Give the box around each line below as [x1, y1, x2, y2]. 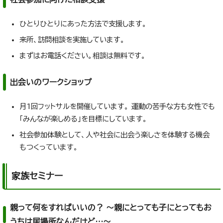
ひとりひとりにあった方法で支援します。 [19, 20, 147, 28]
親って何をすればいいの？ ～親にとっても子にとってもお [10, 204, 212, 212]
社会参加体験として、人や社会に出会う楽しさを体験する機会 [19, 131, 210, 139]
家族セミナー [11, 171, 63, 181]
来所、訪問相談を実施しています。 [19, 36, 125, 44]
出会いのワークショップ [10, 78, 92, 87]
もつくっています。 [19, 143, 78, 151]
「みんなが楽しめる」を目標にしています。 [19, 115, 147, 123]
